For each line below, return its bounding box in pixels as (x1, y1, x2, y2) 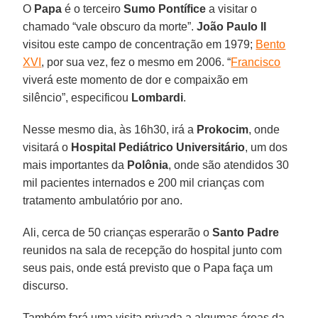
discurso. (23, 279, 69, 292)
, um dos (245, 141, 288, 153)
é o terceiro (62, 2, 124, 15)
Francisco (231, 55, 281, 68)
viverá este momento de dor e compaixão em (23, 73, 248, 86)
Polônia (127, 158, 169, 171)
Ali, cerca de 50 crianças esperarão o (23, 226, 210, 238)
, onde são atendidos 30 (168, 158, 290, 171)
